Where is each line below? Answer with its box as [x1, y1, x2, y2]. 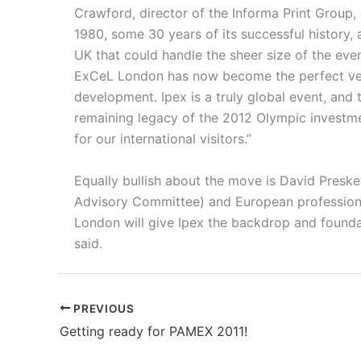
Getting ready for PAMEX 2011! [60, 323, 247, 340]
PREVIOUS [70, 301, 135, 315]
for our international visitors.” [74, 131, 251, 147]
